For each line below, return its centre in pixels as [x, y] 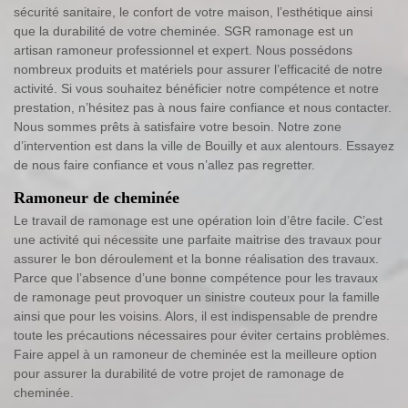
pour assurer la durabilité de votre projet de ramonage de [179, 373]
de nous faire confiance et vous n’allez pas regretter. [164, 164]
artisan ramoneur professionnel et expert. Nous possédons [183, 50]
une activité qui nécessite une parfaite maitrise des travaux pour [198, 239]
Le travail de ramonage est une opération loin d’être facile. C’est [198, 220]
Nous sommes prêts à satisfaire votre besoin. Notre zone [178, 126]
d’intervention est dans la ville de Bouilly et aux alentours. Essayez [204, 145]
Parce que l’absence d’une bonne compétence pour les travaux [196, 277]
